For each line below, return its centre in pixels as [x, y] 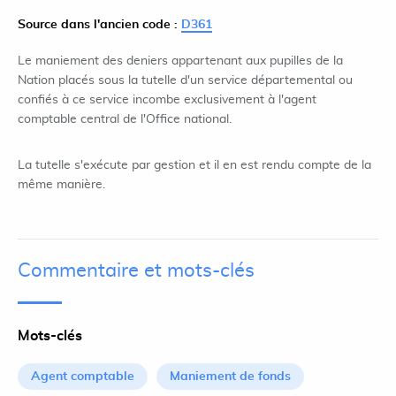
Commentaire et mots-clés [136, 270]
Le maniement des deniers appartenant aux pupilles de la [180, 61]
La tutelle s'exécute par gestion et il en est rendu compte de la [194, 165]
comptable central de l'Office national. [125, 119]
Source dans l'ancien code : [99, 25]
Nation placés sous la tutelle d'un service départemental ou [185, 80]
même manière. [61, 185]
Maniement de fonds [230, 377]
